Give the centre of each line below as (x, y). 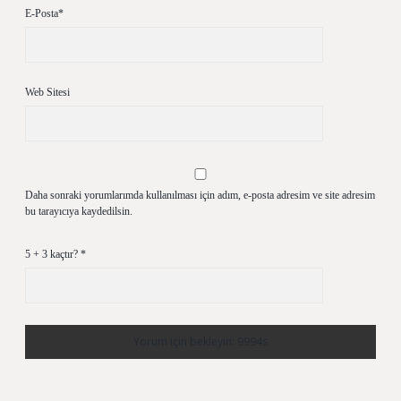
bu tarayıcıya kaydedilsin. (79, 211)
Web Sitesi (47, 92)
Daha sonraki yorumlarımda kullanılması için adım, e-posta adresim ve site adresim (200, 195)
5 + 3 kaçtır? (53, 254)
